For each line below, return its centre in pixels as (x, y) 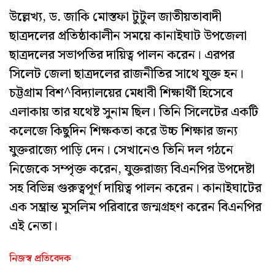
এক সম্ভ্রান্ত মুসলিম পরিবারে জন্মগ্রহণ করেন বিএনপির (135, 208)
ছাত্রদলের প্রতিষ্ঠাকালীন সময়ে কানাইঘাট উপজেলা (128, 37)
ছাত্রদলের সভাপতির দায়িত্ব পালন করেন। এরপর (122, 56)
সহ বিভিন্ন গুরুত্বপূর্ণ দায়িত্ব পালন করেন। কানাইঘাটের (135, 189)
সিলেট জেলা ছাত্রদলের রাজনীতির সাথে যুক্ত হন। (126, 75)
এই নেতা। (33, 227)
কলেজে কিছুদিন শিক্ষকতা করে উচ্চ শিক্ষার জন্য (123, 132)
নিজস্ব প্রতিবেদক (40, 259)
